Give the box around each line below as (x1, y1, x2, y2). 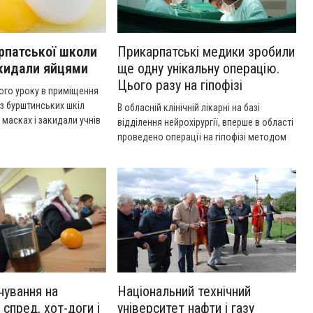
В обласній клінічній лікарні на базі (117, 102, 260, 113)
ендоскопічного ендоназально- (117, 146, 250, 157)
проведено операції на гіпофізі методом (117, 131, 286, 143)
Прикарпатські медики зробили (117, 43, 295, 60)
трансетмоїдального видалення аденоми (117, 161, 291, 172)
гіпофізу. (117, 175, 152, 187)
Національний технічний (117, 283, 251, 300)
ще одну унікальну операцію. (117, 60, 279, 77)
